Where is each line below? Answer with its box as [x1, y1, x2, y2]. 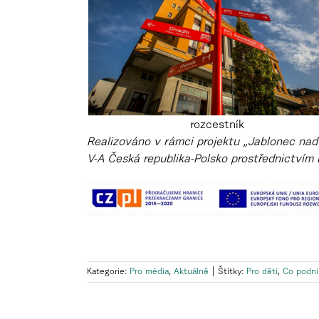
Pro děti [246, 267, 278, 276]
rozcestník [190, 119, 245, 131]
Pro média [130, 267, 169, 276]
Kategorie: [87, 267, 130, 276]
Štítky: [218, 267, 246, 276]
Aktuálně [174, 267, 209, 276]
